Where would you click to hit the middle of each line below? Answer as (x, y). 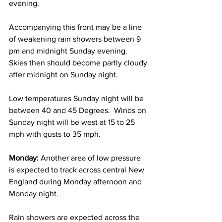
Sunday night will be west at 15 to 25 (73, 122)
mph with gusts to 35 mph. (56, 134)
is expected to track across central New (78, 170)
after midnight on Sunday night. (64, 75)
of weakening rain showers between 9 (76, 39)
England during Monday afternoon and (76, 182)
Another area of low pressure (92, 158)
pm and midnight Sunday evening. (70, 51)
